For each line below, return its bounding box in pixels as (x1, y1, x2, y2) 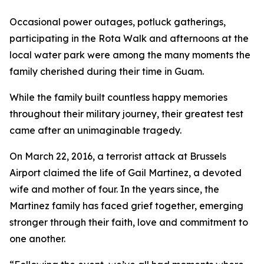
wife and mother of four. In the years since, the (9, 183, 219, 195)
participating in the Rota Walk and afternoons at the (9, 32, 249, 44)
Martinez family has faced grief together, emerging (9, 200, 243, 212)
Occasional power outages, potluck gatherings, (9, 16, 226, 28)
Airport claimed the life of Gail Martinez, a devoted (9, 167, 242, 179)
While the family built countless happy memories (9, 91, 227, 103)
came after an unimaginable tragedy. (9, 124, 181, 136)
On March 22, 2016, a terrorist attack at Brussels (9, 150, 226, 162)
